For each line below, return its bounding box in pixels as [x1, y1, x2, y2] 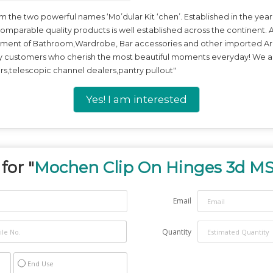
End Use [27, 259, 54, 269]
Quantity [162, 227, 191, 238]
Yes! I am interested [86, 93, 187, 106]
